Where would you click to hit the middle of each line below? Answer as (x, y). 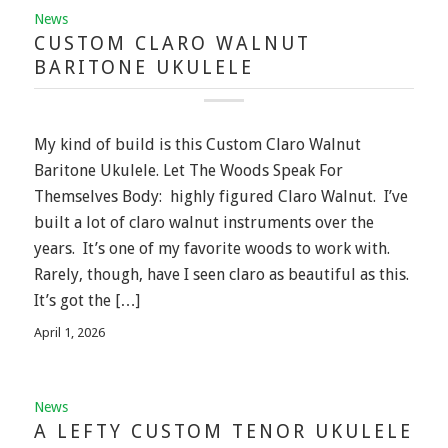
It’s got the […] (86, 300)
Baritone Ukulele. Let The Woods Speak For (188, 170)
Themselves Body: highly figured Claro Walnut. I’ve (220, 196)
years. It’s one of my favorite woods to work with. (213, 248)
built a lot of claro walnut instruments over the (203, 222)
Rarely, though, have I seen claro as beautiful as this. (223, 274)
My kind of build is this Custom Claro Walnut (197, 144)
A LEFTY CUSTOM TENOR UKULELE (223, 432)
